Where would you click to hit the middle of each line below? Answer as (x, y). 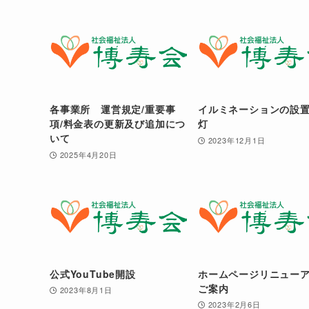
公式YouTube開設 (93, 273)
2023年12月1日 (237, 140)
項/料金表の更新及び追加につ (118, 123)
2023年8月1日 (86, 290)
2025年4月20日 (88, 154)
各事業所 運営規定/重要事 (113, 109)
